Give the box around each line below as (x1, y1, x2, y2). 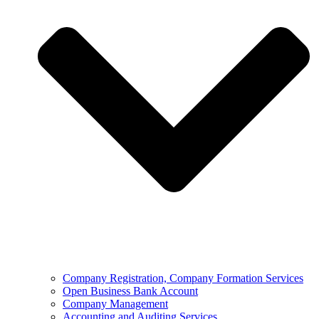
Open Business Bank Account (63, 285, 198, 298)
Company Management (63, 298, 168, 310)
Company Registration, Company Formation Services (63, 272, 303, 285)
